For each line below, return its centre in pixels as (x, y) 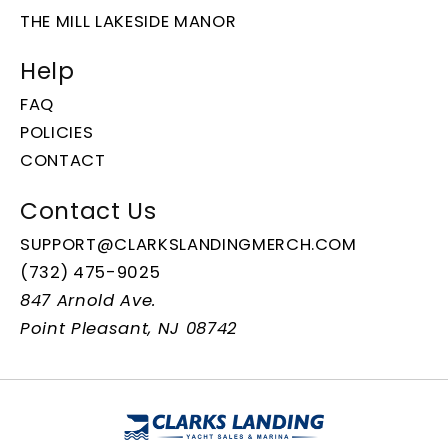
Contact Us (88, 210)
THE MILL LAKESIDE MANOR (128, 21)
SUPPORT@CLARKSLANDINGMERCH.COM (188, 244)
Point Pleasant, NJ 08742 (128, 328)
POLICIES (57, 133)
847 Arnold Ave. (88, 300)
